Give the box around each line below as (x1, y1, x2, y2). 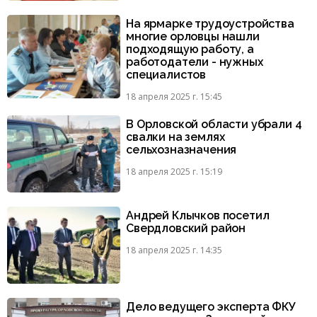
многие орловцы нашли (126, 29, 260, 43)
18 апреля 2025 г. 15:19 (126, 165, 222, 178)
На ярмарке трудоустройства (126, 16, 294, 30)
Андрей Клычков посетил (126, 209, 270, 223)
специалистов (126, 67, 207, 81)
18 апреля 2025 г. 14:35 (126, 244, 222, 257)
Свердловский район (126, 221, 246, 236)
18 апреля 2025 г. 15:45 (126, 90, 222, 103)
